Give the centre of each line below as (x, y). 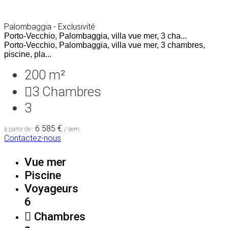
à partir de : (20, 129)
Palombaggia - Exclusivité (50, 26)
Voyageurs (51, 188)
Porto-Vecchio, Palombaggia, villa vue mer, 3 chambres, (105, 45)
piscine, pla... (28, 54)
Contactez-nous (33, 138)
